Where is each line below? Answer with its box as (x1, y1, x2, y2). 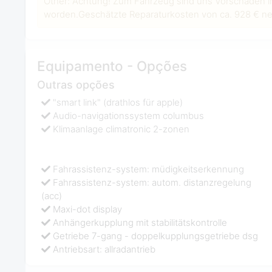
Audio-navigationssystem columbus (53, 109, 205, 121)
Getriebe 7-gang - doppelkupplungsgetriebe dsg (53, 229, 259, 242)
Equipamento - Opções (36, 57, 187, 74)
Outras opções (36, 78, 115, 92)
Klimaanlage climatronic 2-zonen (53, 123, 190, 135)
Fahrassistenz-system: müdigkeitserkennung (53, 163, 245, 175)
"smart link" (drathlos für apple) (53, 96, 183, 108)
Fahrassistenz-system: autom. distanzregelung (53, 176, 252, 188)
